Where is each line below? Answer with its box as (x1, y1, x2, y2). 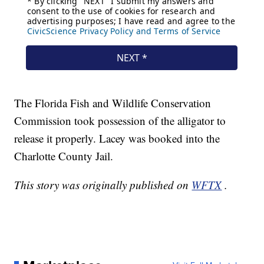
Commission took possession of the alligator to (14, 113, 226, 128)
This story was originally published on (14, 177, 192, 193)
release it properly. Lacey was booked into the (14, 131, 220, 146)
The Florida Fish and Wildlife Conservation (14, 95, 212, 111)
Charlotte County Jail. (14, 148, 114, 164)
